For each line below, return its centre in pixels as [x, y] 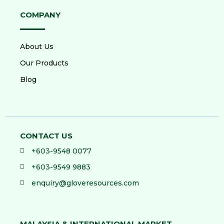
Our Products [44, 63]
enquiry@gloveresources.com [85, 183]
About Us [37, 46]
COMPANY [40, 14]
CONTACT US [46, 135]
